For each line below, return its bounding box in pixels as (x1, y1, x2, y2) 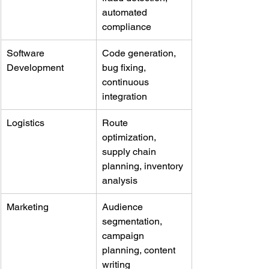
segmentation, (102, 215, 165, 227)
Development (7, 61, 64, 73)
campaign (102, 229, 147, 241)
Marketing (7, 201, 49, 213)
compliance (102, 20, 151, 32)
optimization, (102, 131, 159, 143)
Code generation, (102, 47, 178, 59)
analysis (102, 174, 138, 186)
